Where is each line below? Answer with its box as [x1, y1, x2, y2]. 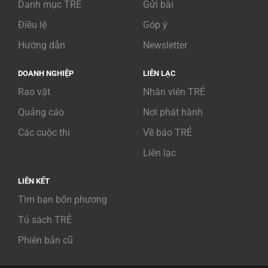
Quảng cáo [18, 106, 64, 118]
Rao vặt [18, 86, 50, 98]
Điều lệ [18, 19, 47, 31]
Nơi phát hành [143, 106, 203, 118]
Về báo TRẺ [143, 127, 192, 139]
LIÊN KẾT [18, 176, 50, 186]
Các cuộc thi [18, 127, 70, 139]
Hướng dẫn [18, 39, 65, 51]
